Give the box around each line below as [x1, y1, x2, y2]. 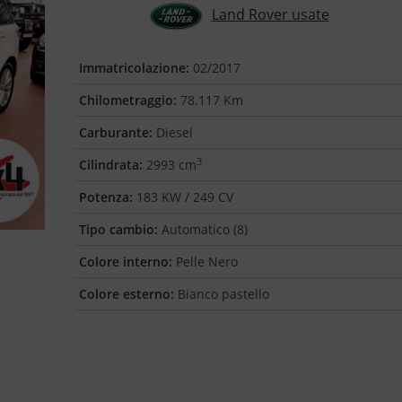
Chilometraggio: [79, 92, 178, 109]
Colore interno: [79, 253, 173, 270]
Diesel [153, 124, 194, 141]
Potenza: [79, 188, 134, 205]
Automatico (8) [158, 221, 249, 238]
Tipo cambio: [79, 221, 159, 238]
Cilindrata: [79, 156, 144, 173]
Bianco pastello [174, 285, 270, 302]
